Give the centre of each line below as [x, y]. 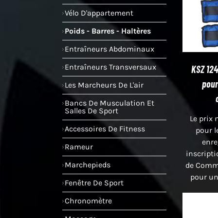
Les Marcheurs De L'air [104, 85]
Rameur [79, 146]
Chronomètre [88, 200]
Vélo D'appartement [99, 13]
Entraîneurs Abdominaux [109, 49]
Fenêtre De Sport [94, 182]
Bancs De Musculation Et [109, 103]
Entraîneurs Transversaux [110, 67]
